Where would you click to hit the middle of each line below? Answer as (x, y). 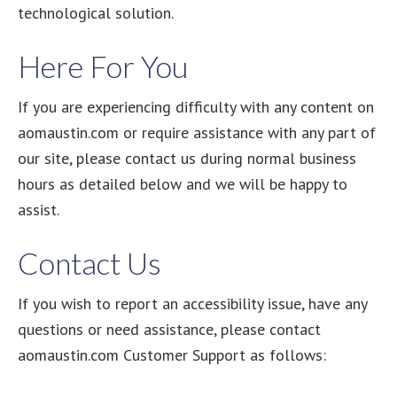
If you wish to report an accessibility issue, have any (192, 304)
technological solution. (96, 13)
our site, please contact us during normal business (187, 158)
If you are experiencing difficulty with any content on (196, 107)
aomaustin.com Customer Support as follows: (172, 355)
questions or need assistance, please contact (169, 329)
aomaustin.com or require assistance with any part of (197, 132)
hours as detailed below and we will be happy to (183, 184)
